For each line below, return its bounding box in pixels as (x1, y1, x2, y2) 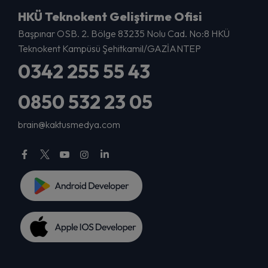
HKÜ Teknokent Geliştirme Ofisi (18, 9, 202, 25)
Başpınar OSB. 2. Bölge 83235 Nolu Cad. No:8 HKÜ (18, 28, 230, 40)
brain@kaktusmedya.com (18, 118, 120, 131)
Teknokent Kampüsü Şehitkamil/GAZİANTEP (18, 42, 201, 55)
